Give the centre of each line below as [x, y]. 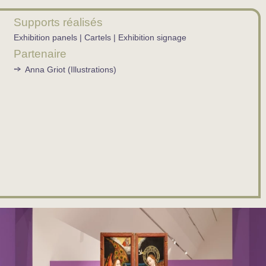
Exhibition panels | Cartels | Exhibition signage [100, 37]
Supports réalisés [58, 22]
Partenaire [40, 54]
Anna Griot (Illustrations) [69, 69]
